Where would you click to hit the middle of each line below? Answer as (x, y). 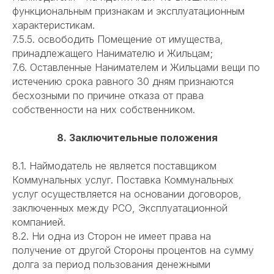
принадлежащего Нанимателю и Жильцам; (113, 54)
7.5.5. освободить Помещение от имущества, (118, 39)
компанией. (39, 222)
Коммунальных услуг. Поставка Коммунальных (123, 180)
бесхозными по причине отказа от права (108, 96)
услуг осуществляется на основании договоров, (127, 194)
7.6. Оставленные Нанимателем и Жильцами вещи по (136, 68)
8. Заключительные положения (137, 138)
